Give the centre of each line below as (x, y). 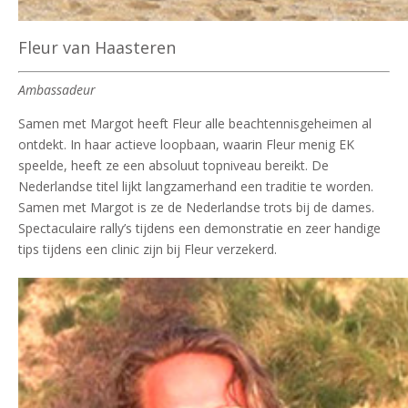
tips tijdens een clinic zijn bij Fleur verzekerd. (148, 249)
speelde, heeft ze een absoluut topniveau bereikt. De (173, 165)
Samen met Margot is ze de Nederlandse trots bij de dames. (196, 207)
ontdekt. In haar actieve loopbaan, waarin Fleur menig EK (186, 144)
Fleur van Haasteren (97, 47)
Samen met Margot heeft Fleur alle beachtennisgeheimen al (195, 123)
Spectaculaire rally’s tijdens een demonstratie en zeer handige (199, 228)
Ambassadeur (57, 89)
